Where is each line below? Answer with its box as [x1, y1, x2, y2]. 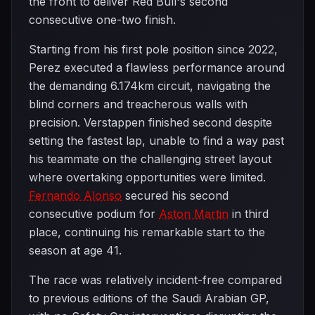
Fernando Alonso [29, 188, 122, 202]
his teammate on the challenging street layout [29, 152, 271, 166]
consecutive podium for [29, 207, 159, 221]
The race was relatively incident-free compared [29, 273, 282, 287]
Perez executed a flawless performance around [29, 60, 285, 75]
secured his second [122, 188, 229, 202]
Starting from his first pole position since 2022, [29, 42, 278, 56]
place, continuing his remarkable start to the [29, 225, 265, 239]
